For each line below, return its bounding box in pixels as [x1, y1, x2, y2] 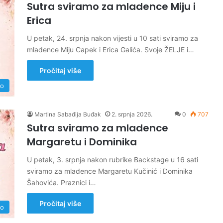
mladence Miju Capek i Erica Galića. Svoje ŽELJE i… [27, 45, 194, 54]
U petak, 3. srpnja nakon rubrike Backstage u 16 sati [27, 155, 198, 164]
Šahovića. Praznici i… [27, 178, 96, 187]
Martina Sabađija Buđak [34, 111, 101, 118]
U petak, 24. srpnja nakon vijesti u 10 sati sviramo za [27, 34, 198, 42]
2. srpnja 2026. [111, 111, 152, 118]
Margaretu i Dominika [27, 135, 137, 149]
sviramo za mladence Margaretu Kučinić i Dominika [27, 167, 193, 175]
